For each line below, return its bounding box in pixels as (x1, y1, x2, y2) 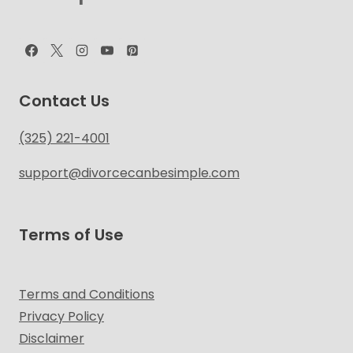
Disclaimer (19, 329, 84, 347)
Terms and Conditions (19, 284, 154, 303)
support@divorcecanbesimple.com (19, 163, 240, 182)
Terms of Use (19, 223, 124, 246)
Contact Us (19, 89, 110, 112)
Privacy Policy (19, 307, 104, 325)
